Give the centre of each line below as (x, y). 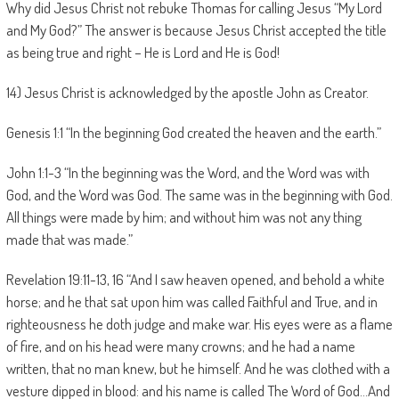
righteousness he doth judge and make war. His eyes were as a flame (199, 324)
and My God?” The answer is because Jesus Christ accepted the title (196, 30)
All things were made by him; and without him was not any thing (183, 217)
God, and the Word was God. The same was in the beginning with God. (199, 195)
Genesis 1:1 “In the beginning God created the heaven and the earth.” (193, 132)
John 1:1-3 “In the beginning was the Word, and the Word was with (187, 172)
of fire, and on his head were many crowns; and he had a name (180, 346)
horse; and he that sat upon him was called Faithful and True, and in (191, 301)
